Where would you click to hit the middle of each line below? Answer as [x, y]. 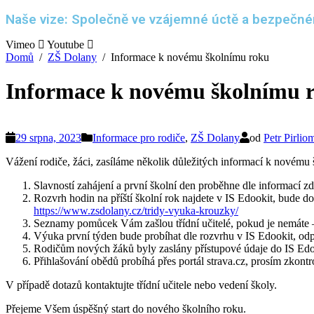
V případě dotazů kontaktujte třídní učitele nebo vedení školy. [141, 285]
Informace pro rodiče [139, 138]
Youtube [66, 44]
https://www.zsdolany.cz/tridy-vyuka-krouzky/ [136, 211]
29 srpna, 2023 [48, 138]
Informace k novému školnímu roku [190, 57]
